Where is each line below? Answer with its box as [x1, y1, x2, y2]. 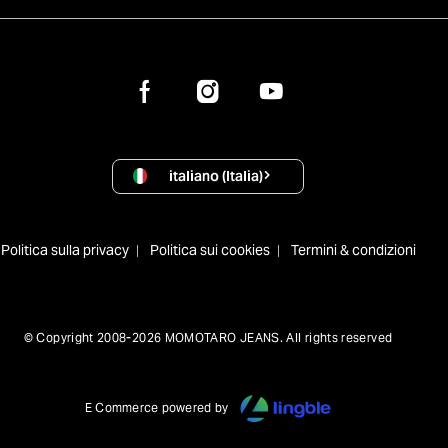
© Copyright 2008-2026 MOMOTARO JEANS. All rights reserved [23, 329, 393, 345]
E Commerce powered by [85, 400, 229, 416]
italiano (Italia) [169, 166, 263, 185]
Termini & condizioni [290, 240, 416, 259]
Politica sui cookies [149, 240, 270, 259]
